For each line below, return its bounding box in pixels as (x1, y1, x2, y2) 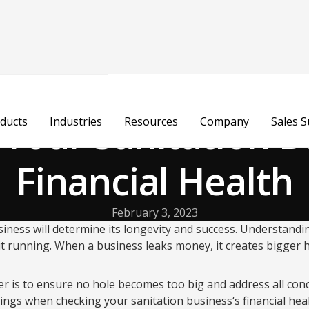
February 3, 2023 (111, 205, 198, 220)
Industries (49, 114, 102, 129)
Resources (123, 114, 178, 129)
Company (199, 114, 249, 129)
